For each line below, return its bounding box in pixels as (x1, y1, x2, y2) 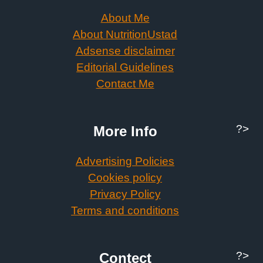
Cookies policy (88, 171, 162, 184)
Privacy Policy (89, 188, 161, 201)
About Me (100, 12, 150, 25)
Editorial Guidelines (76, 61, 174, 74)
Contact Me (96, 77, 154, 90)
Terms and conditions (71, 204, 179, 217)
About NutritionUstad (73, 28, 177, 41)
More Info (93, 123, 157, 140)
